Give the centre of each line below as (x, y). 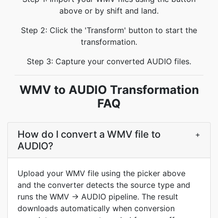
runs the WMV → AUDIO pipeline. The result (98, 197)
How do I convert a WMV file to (89, 134)
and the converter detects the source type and (104, 185)
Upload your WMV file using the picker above (101, 173)
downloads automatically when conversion (96, 208)
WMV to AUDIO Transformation (109, 90)
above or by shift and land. (109, 11)
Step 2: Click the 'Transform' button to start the (109, 30)
